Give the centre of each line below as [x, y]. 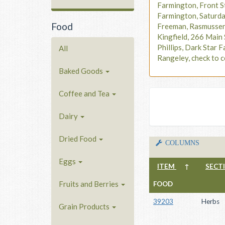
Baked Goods [82, 71]
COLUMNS [181, 142]
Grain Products [85, 206]
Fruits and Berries [89, 184]
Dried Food [78, 138]
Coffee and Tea [85, 93]
